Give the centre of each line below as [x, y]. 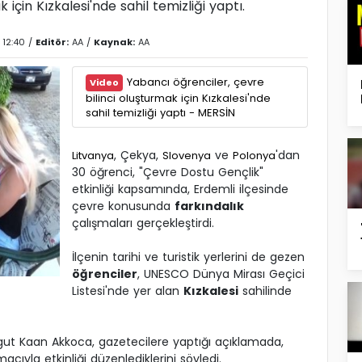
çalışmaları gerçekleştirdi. [143, 223]
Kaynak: [114, 42]
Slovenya [187, 156]
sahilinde [265, 291]
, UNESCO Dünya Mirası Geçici [221, 274]
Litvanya [93, 156]
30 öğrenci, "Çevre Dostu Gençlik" [168, 173]
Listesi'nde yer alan [128, 291]
